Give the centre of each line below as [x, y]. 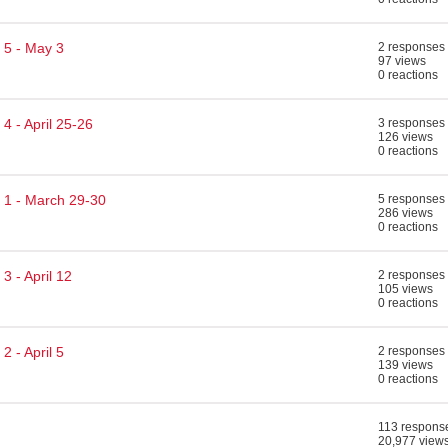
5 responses [411, 199]
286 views [405, 213]
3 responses [411, 123]
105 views [405, 289]
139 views [405, 365]
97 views [402, 61]
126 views [405, 137]
